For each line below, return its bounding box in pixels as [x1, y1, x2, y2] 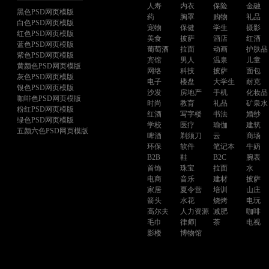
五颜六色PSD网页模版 [16, 127, 88, 135]
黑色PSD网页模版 [16, 8, 74, 16]
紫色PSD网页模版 [16, 51, 74, 59]
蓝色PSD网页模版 [16, 40, 74, 49]
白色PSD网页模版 [16, 19, 74, 27]
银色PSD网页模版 [16, 83, 74, 92]
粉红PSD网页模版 [16, 105, 74, 113]
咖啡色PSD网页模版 [16, 94, 81, 103]
